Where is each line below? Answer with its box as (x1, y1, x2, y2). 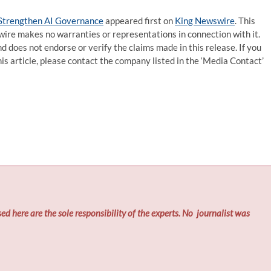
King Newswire (175, 15, 235, 26)
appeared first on (103, 15, 175, 26)
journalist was (195, 207, 250, 219)
